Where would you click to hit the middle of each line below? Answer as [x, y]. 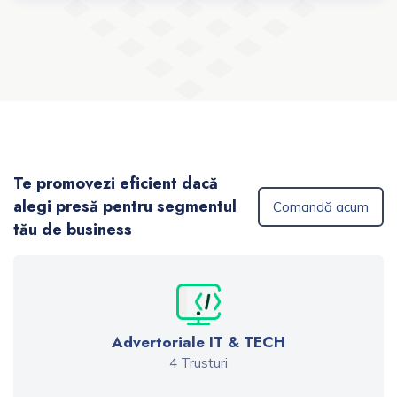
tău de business [73, 230]
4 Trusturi [198, 363]
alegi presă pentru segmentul [125, 206]
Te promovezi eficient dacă [116, 183]
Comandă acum [321, 206]
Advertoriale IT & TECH [198, 343]
